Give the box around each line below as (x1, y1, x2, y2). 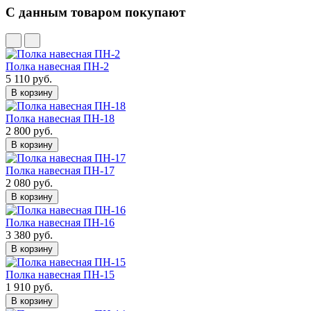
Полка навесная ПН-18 (6, 112, 115, 124)
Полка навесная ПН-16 (6, 216, 115, 228)
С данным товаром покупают (6, 4, 185, 19)
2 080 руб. (6, 176, 53, 189)
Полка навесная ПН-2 (6, 60, 109, 72)
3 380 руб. (6, 228, 53, 241)
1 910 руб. (6, 280, 53, 293)
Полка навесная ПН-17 (6, 164, 115, 176)
